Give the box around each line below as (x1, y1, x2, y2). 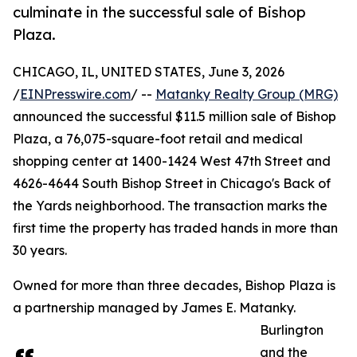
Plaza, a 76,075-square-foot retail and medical (13, 131, 303, 147)
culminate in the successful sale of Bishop (13, 3, 306, 22)
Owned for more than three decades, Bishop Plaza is (13, 277, 335, 294)
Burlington (260, 322, 324, 339)
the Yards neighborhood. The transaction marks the (13, 198, 328, 214)
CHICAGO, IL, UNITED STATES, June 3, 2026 (13, 64, 284, 80)
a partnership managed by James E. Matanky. (13, 300, 296, 316)
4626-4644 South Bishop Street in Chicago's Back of (13, 175, 331, 192)
